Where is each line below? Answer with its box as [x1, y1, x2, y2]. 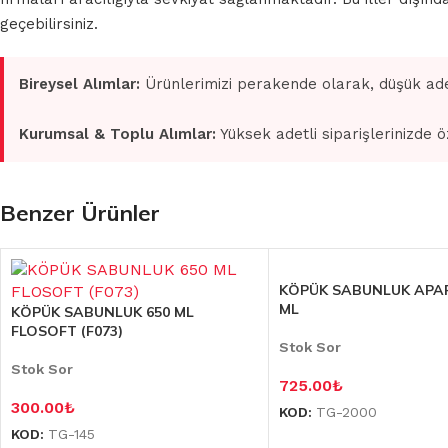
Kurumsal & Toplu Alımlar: [19, 125, 216, 143]
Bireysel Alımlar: [19, 75, 140, 93]
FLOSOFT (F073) [11, 322, 123, 340]
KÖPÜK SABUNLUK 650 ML [11, 303, 194, 321]
